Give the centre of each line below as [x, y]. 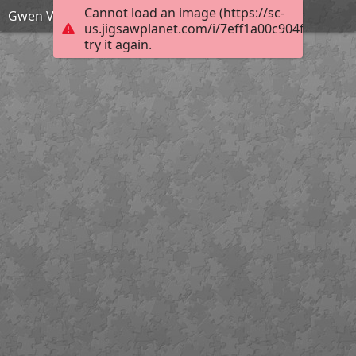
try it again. [118, 45]
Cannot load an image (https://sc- [184, 13]
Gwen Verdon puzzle [70, 15]
